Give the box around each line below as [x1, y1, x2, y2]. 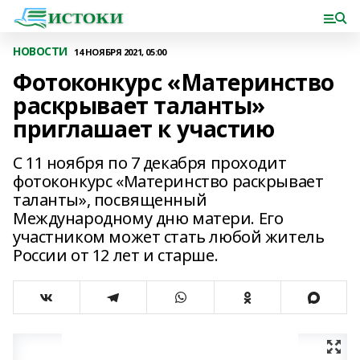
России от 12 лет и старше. [13, 244, 219, 266]
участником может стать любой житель [13, 226, 325, 247]
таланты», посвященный [13, 189, 207, 211]
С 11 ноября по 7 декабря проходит [13, 152, 287, 174]
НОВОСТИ [13, 43, 68, 59]
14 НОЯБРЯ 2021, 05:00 [74, 45, 166, 58]
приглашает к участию [13, 113, 275, 144]
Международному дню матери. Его [13, 207, 284, 229]
